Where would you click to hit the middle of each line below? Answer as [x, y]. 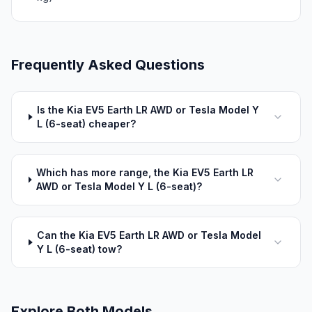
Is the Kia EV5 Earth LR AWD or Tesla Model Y [148, 110]
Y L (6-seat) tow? [80, 249]
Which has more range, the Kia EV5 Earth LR [145, 172]
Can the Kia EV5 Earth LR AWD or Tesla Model [149, 235]
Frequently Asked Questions [108, 65]
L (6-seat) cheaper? [87, 124]
